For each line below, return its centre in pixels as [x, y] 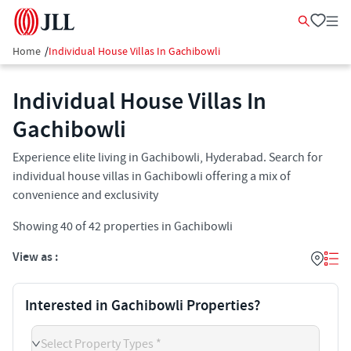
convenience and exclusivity [85, 195]
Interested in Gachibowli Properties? [143, 306]
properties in [136, 226]
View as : [35, 257]
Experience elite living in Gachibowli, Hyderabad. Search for [168, 157]
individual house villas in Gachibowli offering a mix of [152, 176]
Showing [36, 226]
